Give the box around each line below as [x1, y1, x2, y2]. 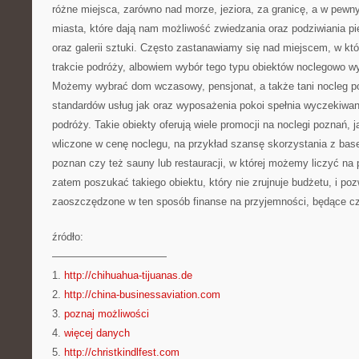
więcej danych [64, 327, 130, 339]
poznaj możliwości [64, 308, 149, 320]
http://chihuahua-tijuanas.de [64, 269, 192, 281]
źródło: [52, 231, 83, 243]
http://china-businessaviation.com [64, 288, 220, 301]
